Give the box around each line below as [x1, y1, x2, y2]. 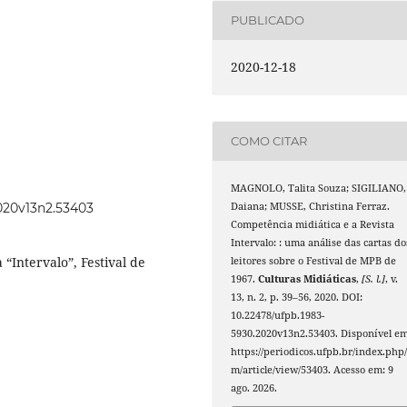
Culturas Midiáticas [258, 272, 357, 285]
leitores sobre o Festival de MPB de [231, 253, 397, 267]
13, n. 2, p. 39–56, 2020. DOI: [231, 290, 363, 303]
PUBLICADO [231, 13, 305, 28]
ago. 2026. [231, 381, 278, 394]
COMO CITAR [231, 134, 308, 149]
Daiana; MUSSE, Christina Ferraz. [231, 199, 391, 213]
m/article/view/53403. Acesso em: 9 [231, 362, 394, 376]
